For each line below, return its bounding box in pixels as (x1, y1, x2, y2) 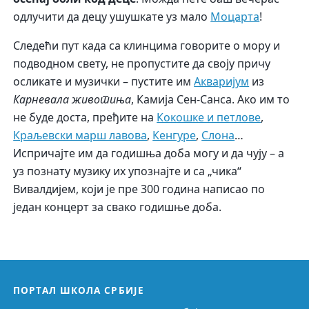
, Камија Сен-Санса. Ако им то (131, 92, 290, 108)
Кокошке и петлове (157, 110, 261, 126)
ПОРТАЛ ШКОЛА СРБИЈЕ (13, 283, 144, 297)
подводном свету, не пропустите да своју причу (13, 56, 271, 72)
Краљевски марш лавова (13, 128, 148, 143)
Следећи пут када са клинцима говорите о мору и (13, 38, 281, 54)
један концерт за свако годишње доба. (13, 199, 222, 215)
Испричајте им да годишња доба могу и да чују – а (13, 146, 285, 161)
